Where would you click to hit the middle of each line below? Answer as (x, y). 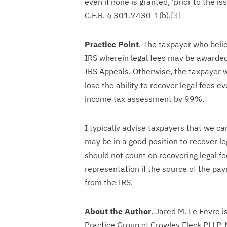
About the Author (118, 211)
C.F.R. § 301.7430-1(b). (128, 15)
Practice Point (112, 44)
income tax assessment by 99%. (144, 99)
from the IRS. (109, 182)
